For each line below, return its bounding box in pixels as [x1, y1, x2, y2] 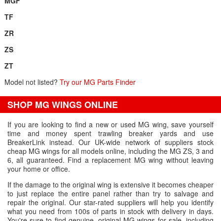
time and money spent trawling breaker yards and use [7, 128, 214, 138]
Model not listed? [4, 77, 60, 87]
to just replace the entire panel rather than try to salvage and [7, 188, 214, 198]
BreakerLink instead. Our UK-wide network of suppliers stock [7, 137, 214, 147]
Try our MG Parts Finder [59, 77, 136, 87]
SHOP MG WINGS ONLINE [7, 98, 118, 111]
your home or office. [7, 164, 70, 174]
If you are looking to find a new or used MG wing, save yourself [7, 119, 214, 129]
